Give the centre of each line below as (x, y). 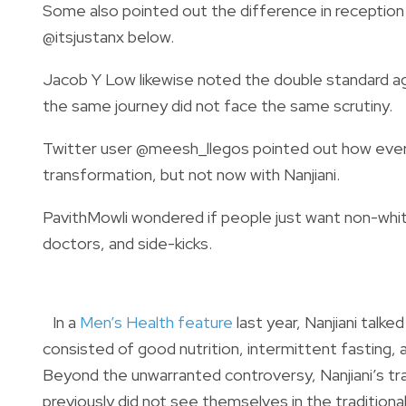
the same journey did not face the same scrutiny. (217, 105)
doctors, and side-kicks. (127, 243)
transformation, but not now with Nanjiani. (191, 174)
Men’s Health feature (156, 322)
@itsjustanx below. (108, 36)
